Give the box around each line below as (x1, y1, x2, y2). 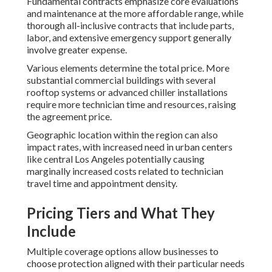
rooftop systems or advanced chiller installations (27, 86, 228, 98)
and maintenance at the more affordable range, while (27, 7, 243, 19)
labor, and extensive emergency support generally (27, 32, 231, 44)
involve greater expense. (27, 44, 127, 56)
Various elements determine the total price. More (27, 62, 229, 74)
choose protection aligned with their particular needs (27, 257, 245, 270)
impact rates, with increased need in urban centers (27, 141, 233, 153)
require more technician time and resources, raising (27, 98, 236, 110)
